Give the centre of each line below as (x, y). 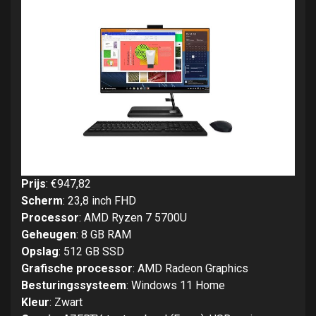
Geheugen (49, 235)
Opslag (40, 252)
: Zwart (66, 303)
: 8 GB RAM (104, 235)
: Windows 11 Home (176, 286)
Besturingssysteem (74, 286)
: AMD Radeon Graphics (190, 269)
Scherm (42, 201)
